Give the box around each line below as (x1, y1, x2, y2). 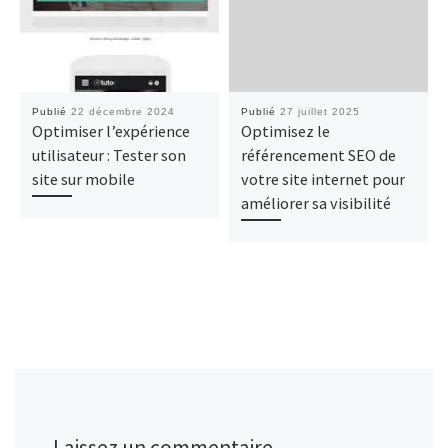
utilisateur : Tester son (31, 145, 186, 166)
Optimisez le (240, 121, 330, 142)
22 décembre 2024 (70, 106, 175, 118)
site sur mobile (31, 169, 135, 190)
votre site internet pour (240, 169, 405, 190)
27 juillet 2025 (279, 106, 360, 118)
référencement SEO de (240, 145, 396, 166)
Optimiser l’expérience (31, 121, 190, 142)
